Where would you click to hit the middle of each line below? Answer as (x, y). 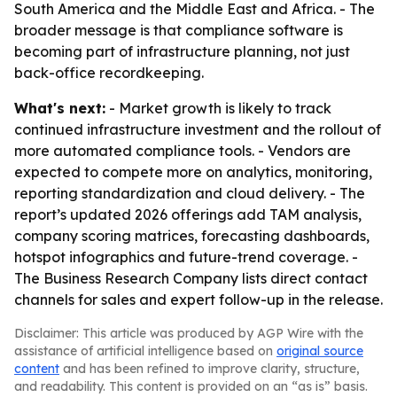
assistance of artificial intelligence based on (145, 351)
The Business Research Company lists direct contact (191, 278)
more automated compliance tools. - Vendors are (183, 151)
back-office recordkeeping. (109, 73)
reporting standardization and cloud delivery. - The (190, 193)
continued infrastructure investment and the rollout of (198, 129)
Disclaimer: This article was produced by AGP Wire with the (189, 333)
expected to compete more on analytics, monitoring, (193, 172)
